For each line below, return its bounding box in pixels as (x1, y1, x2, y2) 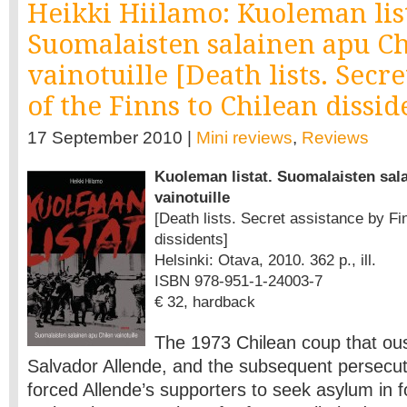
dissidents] (154, 230, 228, 248)
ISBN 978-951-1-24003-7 (154, 272, 323, 290)
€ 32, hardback (154, 293, 255, 311)
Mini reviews (196, 128, 293, 147)
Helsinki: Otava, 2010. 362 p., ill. (154, 251, 376, 269)
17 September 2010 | (27, 128, 196, 147)
